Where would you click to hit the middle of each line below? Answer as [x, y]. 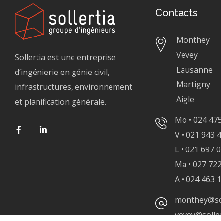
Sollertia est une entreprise [65, 57]
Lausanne [194, 70]
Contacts [177, 13]
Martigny [193, 85]
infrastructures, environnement [74, 87]
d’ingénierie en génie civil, [62, 72]
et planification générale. [60, 101]
